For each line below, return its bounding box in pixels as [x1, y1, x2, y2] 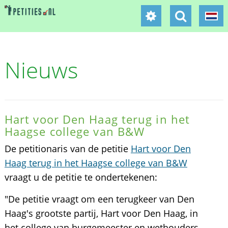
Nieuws [4, 54, 78, 85]
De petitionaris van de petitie [4, 142, 131, 155]
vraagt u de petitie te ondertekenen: [4, 171, 157, 183]
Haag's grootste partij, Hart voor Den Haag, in [4, 207, 198, 219]
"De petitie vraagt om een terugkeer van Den [4, 193, 194, 205]
